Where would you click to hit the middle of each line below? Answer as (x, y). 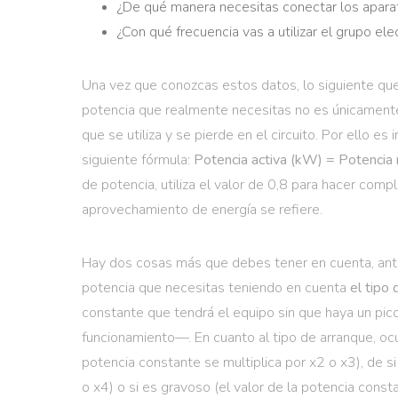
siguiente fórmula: (138, 160)
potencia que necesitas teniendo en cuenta (216, 288)
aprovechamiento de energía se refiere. (202, 210)
